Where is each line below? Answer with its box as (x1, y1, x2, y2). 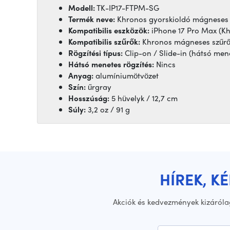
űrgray (86, 81, 111, 93)
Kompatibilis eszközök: (68, 25, 149, 36)
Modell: (68, 2, 95, 14)
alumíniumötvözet (93, 70, 159, 82)
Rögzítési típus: (68, 47, 123, 59)
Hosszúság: (68, 92, 109, 104)
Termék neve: (68, 13, 115, 25)
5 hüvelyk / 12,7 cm (109, 92, 178, 104)
